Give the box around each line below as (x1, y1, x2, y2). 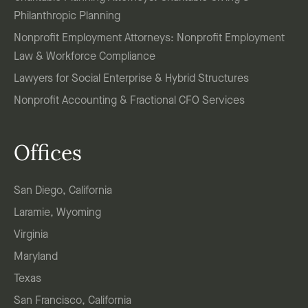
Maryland (14, 252, 58, 263)
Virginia (14, 230, 48, 241)
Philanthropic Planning (14, 11, 120, 23)
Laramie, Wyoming (14, 208, 101, 219)
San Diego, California (14, 186, 112, 197)
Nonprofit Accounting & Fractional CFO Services (14, 96, 245, 107)
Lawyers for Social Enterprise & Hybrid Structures (14, 74, 249, 85)
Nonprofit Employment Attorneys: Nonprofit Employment (14, 33, 285, 45)
